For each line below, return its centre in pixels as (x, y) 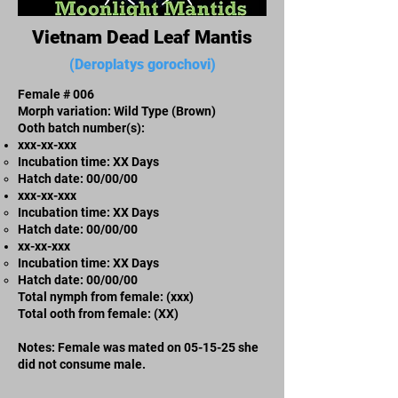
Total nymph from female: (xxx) (106, 296)
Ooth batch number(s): (81, 127)
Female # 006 (56, 94)
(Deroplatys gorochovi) (142, 64)
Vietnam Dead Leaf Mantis (142, 37)
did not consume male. (82, 364)
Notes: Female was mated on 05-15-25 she (138, 347)
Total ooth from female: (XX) (98, 313)
